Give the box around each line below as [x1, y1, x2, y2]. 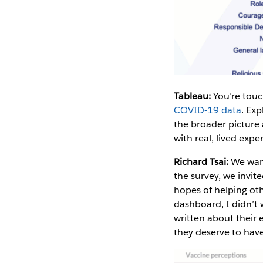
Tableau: [173, 90, 213, 103]
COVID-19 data [173, 104, 241, 117]
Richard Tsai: [173, 156, 231, 168]
